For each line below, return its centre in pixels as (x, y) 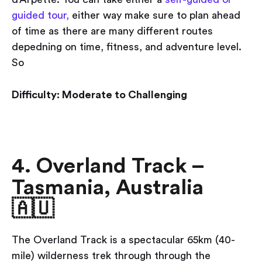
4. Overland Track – (108, 166)
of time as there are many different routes (112, 31)
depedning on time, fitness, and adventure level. (127, 47)
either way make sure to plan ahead (155, 15)
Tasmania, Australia (108, 188)
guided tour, (40, 15)
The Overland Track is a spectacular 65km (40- (123, 240)
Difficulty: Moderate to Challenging (99, 95)
